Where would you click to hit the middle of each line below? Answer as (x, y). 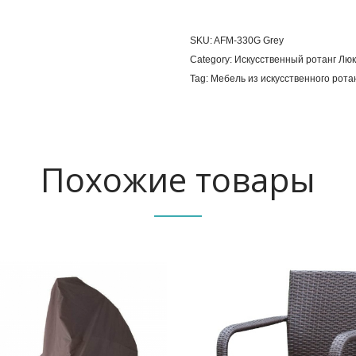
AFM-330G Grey (249, 40)
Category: (212, 59)
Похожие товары (178, 179)
